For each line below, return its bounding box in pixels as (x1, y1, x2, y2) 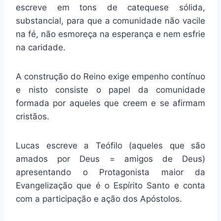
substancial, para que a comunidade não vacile (16, 16, 205, 26)
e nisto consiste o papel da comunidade (16, 85, 205, 95)
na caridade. (16, 42, 66, 53)
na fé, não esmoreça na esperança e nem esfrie (16, 29, 205, 39)
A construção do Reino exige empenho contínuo (16, 72, 205, 82)
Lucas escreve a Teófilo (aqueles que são (16, 141, 205, 151)
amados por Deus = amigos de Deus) (16, 154, 205, 164)
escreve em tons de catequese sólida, (16, 2, 205, 13)
